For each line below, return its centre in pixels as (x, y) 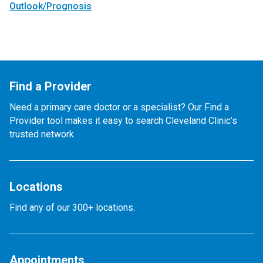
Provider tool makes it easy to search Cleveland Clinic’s (123, 121)
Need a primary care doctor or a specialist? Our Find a (119, 107)
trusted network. (43, 134)
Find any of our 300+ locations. (72, 208)
